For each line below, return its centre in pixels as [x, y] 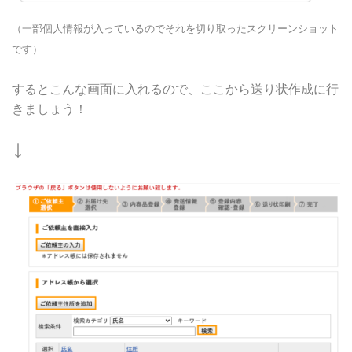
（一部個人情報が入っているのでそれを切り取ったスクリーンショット [175, 29]
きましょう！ [49, 109]
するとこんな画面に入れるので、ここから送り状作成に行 [175, 89]
